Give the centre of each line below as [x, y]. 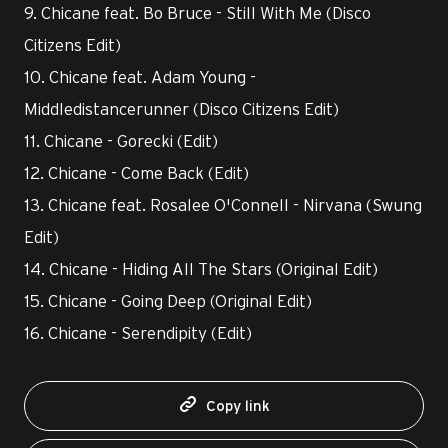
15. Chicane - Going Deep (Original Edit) [168, 300]
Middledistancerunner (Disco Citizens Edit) [181, 108]
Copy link [238, 405]
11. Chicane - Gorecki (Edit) [121, 140]
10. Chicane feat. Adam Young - [140, 76]
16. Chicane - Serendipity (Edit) [138, 332]
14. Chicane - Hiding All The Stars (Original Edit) [201, 268]
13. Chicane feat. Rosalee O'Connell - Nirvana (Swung [223, 204]
